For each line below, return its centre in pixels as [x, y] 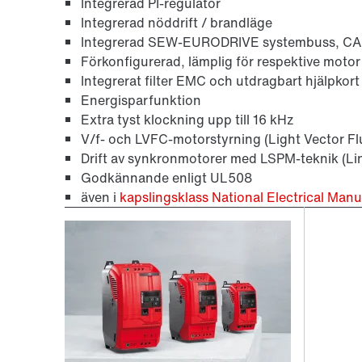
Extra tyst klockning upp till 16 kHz [187, 119]
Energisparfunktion [141, 100]
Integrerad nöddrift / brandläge [177, 22]
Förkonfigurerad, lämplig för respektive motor [221, 61]
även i [100, 197]
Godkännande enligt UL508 [166, 177]
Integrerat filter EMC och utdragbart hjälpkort [220, 80]
